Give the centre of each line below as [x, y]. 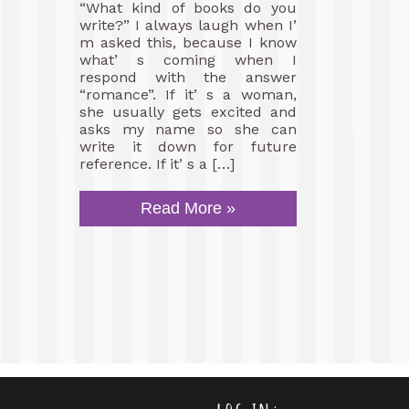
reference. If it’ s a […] [157, 164]
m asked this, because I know [188, 42]
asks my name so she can [188, 129]
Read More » [188, 208]
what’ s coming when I [188, 60]
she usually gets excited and [188, 112]
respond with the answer [188, 77]
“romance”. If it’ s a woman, [188, 94]
